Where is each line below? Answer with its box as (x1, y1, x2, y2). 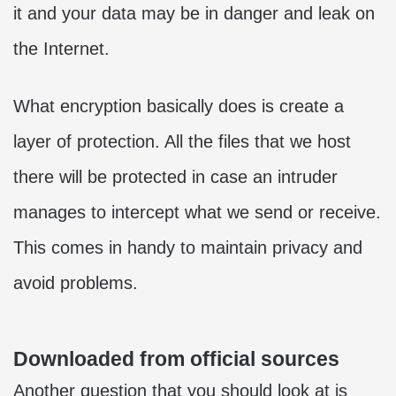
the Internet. (13, 39, 110, 58)
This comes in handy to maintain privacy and (13, 238, 362, 257)
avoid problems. (13, 273, 138, 293)
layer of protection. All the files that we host (13, 132, 351, 151)
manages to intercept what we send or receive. (13, 202, 381, 222)
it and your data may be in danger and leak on (13, 4, 375, 23)
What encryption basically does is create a (13, 96, 344, 116)
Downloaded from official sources (13, 347, 339, 370)
